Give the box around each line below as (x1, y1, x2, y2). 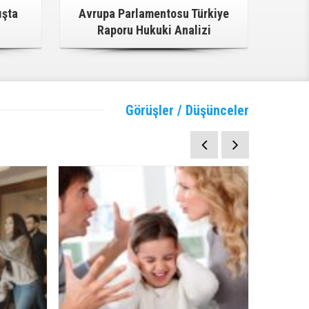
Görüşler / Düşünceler (126, 101, 249, 119)
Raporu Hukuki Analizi (97, 22, 211, 37)
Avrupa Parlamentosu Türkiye (79, 6, 230, 21)
